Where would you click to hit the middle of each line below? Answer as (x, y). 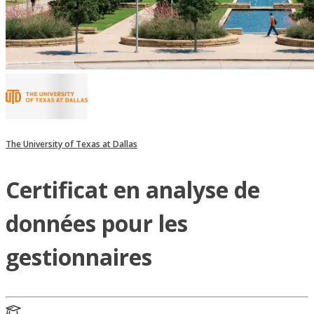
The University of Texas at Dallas (71, 144)
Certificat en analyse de (133, 190)
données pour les (97, 224)
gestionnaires (79, 257)
